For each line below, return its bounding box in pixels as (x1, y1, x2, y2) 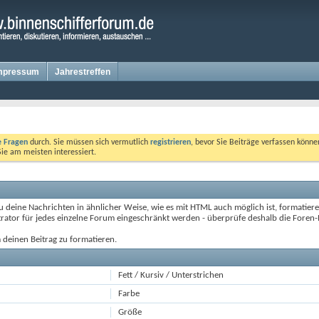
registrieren (150, 138, 191, 147)
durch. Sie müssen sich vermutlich (28, 138, 150, 147)
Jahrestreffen (55, 67, 110, 77)
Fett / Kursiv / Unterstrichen (118, 271, 224, 280)
